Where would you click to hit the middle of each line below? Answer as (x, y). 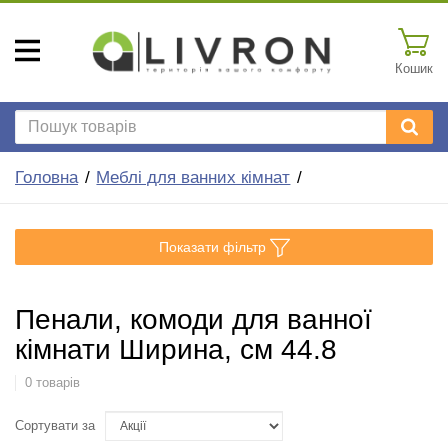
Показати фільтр (212, 246)
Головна (46, 177)
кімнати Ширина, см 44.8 (176, 349)
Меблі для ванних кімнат (193, 177)
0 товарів (52, 382)
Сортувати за (55, 425)
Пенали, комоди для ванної (193, 319)
